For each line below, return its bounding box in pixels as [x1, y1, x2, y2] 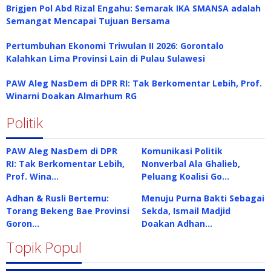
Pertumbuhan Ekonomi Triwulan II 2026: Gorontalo [6, 39, 224, 51]
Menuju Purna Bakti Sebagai [142, 192, 264, 204]
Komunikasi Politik [142, 145, 223, 157]
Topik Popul [6, 237, 82, 257]
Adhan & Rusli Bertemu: [6, 192, 109, 204]
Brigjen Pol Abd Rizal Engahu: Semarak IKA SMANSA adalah [6, 2, 261, 14]
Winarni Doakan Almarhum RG [6, 90, 137, 102]
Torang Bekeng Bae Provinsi [6, 204, 129, 217]
